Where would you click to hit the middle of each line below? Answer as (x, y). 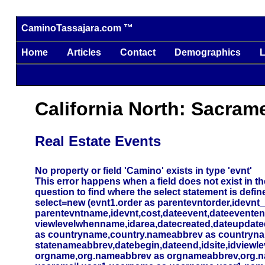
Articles (84, 52)
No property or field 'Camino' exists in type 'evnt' (143, 170)
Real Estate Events (98, 141)
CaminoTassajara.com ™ (77, 28)
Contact (138, 52)
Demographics (207, 52)
